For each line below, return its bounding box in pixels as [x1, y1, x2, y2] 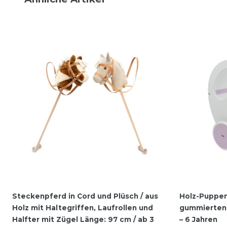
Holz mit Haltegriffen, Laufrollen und [12, 204, 153, 212]
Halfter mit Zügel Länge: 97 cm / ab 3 [12, 215, 154, 223]
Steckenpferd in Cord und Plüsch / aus [12, 192, 158, 200]
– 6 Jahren [179, 215, 217, 223]
